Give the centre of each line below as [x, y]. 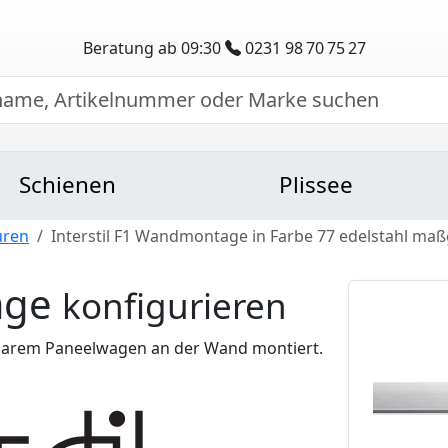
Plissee [315, 184]
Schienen [68, 184]
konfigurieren [174, 305]
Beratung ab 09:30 [153, 47]
